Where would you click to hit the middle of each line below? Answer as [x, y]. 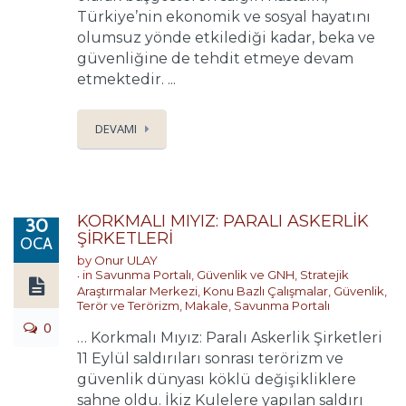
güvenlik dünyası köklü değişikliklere [217, 379]
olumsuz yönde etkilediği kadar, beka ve [226, 38]
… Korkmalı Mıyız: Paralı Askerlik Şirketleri [230, 338]
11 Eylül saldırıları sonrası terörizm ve [210, 358]
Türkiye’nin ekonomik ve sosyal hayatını [224, 17]
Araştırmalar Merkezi [137, 291]
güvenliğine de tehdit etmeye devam [215, 58]
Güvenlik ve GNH [246, 275]
